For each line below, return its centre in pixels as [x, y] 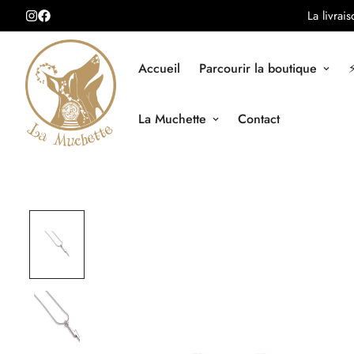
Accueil [159, 68]
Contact [259, 119]
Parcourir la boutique [258, 68]
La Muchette [172, 119]
